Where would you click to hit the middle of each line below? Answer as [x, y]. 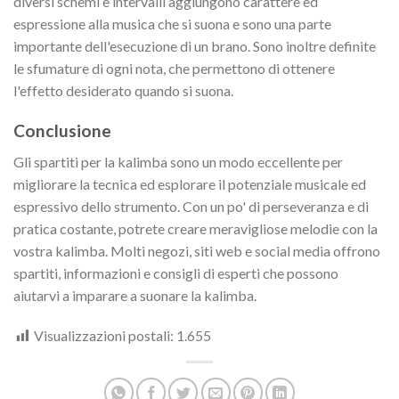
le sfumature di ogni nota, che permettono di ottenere [174, 69]
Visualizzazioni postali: [104, 336]
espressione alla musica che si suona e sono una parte [172, 24]
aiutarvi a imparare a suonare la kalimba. [135, 295]
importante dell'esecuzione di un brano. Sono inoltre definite [195, 46]
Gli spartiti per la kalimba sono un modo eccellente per [178, 161]
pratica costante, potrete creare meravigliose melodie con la [195, 228]
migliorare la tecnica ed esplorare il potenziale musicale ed [190, 183]
